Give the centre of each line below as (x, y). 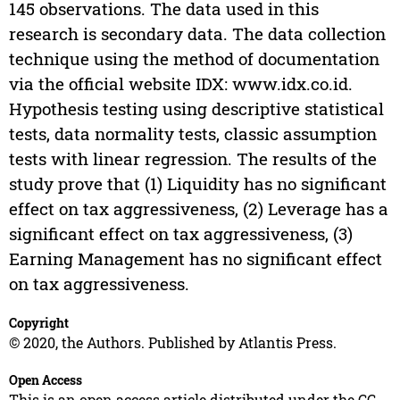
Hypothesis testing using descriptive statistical (196, 109)
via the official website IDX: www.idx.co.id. (180, 84)
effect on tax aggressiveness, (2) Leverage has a (198, 209)
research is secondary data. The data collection (197, 34)
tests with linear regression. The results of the (192, 159)
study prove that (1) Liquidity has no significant (197, 184)
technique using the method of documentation (194, 59)
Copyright (38, 323)
